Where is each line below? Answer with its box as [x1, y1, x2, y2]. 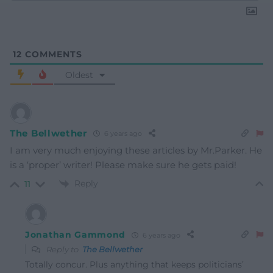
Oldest [65, 69, 93, 80]
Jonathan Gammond [25, 229, 126, 240]
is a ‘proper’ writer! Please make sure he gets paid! [10, 158, 236, 171]
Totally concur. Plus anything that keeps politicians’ [25, 259, 244, 270]
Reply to [44, 244, 82, 254]
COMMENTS [22, 48, 82, 60]
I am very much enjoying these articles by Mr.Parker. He [10, 144, 262, 156]
